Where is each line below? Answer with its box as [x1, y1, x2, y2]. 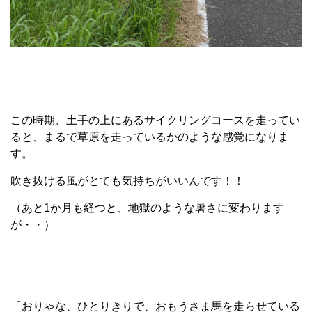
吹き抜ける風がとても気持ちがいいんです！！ [10, 175, 244, 187]
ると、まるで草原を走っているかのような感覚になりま [10, 131, 289, 143]
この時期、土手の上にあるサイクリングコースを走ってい [10, 114, 300, 127]
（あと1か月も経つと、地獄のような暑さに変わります [10, 202, 284, 214]
